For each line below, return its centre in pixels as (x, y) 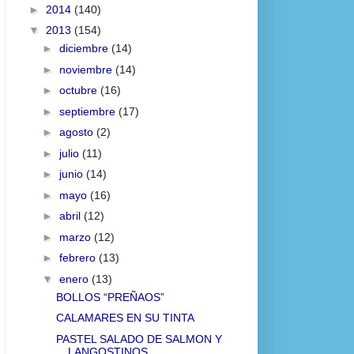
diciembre (85, 49)
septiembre (88, 111)
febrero (79, 258)
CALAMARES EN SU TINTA (125, 318)
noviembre (87, 69)
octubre (79, 90)
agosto (77, 132)
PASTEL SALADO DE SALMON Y (139, 339)
